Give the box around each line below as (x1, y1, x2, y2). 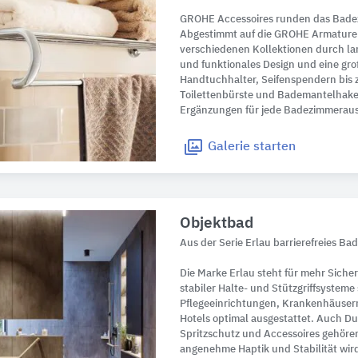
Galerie (208, 140, 251, 153)
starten (250, 140, 296, 153)
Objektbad (180, 215, 254, 231)
